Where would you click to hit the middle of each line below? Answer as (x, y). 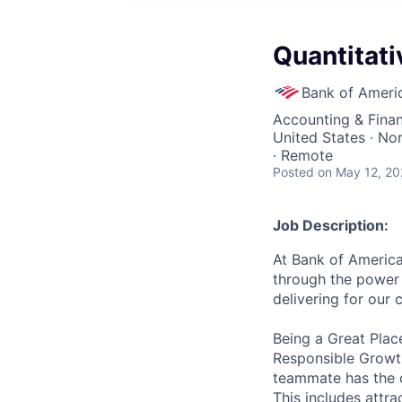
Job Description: (331, 225)
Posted (293, 172)
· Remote (303, 155)
